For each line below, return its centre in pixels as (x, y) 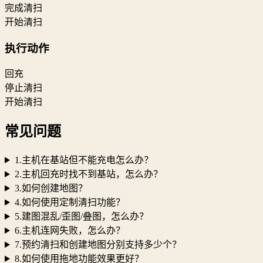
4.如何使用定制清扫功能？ (70, 203)
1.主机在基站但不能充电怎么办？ (84, 160)
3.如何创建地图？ (51, 188)
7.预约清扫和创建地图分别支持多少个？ (98, 245)
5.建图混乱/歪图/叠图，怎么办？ (81, 217)
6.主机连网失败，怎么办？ (70, 231)
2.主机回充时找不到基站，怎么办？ (88, 174)
